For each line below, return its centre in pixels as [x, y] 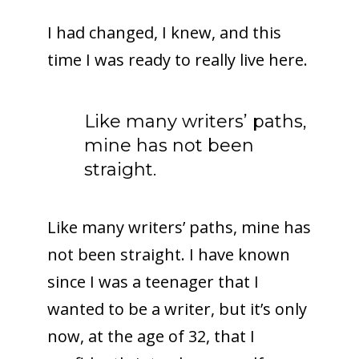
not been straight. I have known [168, 254]
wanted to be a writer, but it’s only [177, 309]
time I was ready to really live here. [177, 59]
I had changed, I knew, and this [164, 32]
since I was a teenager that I [153, 281]
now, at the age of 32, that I [151, 336]
